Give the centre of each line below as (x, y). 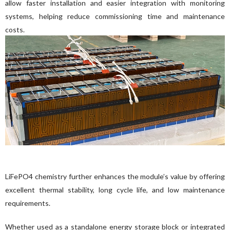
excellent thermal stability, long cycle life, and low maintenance (115, 189)
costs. (15, 29)
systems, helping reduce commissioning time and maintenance (115, 16)
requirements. (28, 203)
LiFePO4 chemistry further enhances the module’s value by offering (115, 176)
